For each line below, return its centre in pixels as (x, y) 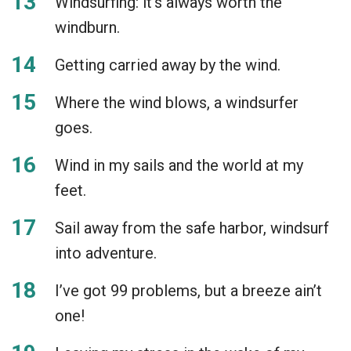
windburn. (87, 27)
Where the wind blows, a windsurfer (177, 102)
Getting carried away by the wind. (168, 65)
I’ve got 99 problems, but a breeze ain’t (188, 290)
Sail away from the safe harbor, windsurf (192, 228)
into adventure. (106, 253)
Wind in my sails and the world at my (179, 165)
